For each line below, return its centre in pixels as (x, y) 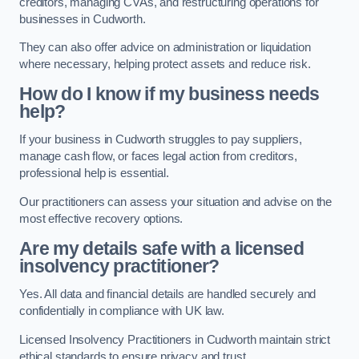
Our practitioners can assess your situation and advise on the (176, 202)
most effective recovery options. (101, 219)
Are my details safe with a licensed (162, 248)
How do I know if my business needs (169, 93)
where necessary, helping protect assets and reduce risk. (165, 65)
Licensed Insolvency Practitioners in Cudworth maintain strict (175, 339)
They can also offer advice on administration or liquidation (165, 48)
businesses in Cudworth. (83, 19)
